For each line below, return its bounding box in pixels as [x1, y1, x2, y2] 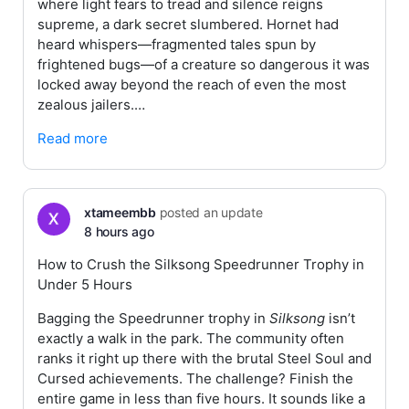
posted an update [155, 204, 263, 220]
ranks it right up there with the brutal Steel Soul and [37, 350, 372, 367]
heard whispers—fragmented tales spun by [37, 36, 316, 53]
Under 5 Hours [37, 276, 132, 293]
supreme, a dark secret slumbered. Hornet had [37, 16, 339, 33]
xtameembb [84, 204, 156, 220]
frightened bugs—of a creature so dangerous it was [37, 56, 370, 73]
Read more [37, 130, 108, 147]
